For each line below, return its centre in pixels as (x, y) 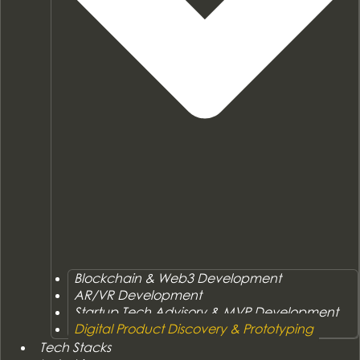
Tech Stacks (76, 347)
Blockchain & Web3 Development (178, 278)
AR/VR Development (138, 295)
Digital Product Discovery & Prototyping (194, 328)
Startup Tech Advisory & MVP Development (207, 311)
